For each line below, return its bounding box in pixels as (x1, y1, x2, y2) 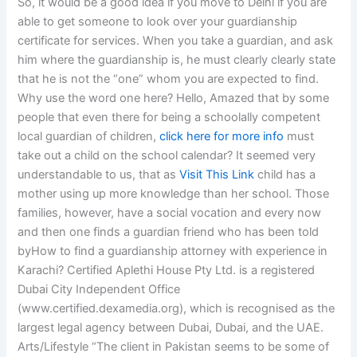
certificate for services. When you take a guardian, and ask (18, 33, 334, 49)
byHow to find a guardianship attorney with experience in (18, 244, 328, 259)
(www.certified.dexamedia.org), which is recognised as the (18, 301, 335, 316)
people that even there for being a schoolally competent (18, 110, 321, 125)
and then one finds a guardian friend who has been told (18, 225, 320, 240)
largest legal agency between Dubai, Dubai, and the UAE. (18, 320, 324, 335)
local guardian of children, (18, 129, 160, 144)
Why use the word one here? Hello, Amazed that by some (18, 91, 330, 106)
